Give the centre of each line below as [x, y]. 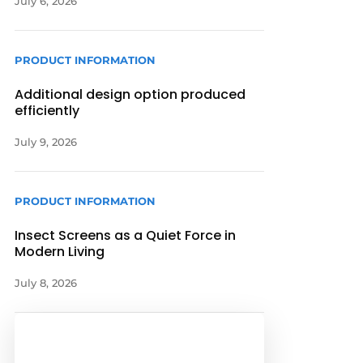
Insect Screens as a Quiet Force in [126, 236]
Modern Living [60, 252]
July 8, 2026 [46, 283]
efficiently [47, 110]
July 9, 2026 [46, 141]
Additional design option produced [130, 94]
